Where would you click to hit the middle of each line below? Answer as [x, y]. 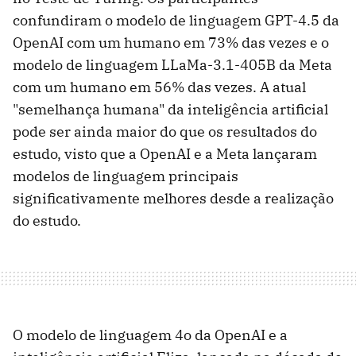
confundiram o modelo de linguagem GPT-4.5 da [176, 21]
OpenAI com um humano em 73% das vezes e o [171, 43]
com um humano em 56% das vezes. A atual [159, 87]
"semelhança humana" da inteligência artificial [170, 110]
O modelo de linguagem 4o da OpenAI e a [150, 335]
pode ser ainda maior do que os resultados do [165, 132]
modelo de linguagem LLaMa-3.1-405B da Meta [172, 65]
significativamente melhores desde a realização [173, 199]
